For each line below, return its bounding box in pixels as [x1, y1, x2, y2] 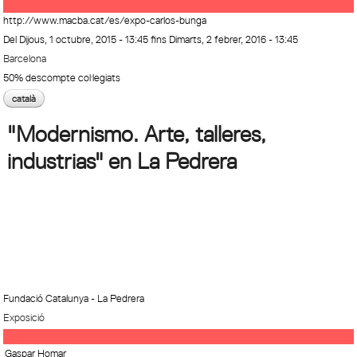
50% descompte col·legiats [3, 70, 121, 84]
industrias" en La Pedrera [6, 148, 237, 174]
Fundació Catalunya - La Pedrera [3, 291, 145, 305]
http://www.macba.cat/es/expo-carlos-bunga [3, 13, 207, 27]
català [12, 92, 37, 105]
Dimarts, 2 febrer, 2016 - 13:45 [169, 32, 299, 46]
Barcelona [3, 51, 47, 65]
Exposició [3, 310, 45, 324]
